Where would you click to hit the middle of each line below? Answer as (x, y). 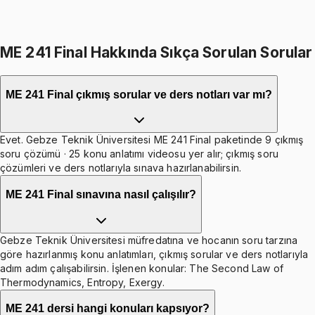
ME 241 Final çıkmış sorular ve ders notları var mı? (139, 94)
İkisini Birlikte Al (157, 31)
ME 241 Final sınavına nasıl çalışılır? (101, 194)
